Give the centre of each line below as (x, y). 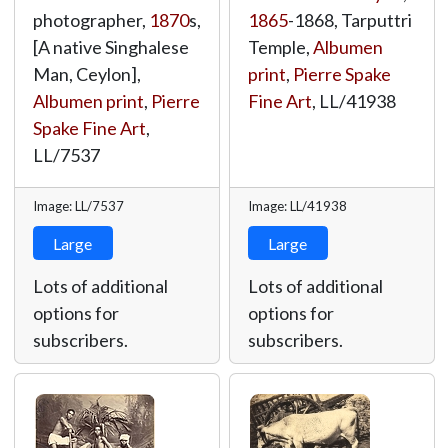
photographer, (90, 20)
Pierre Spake (341, 74)
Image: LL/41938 (297, 206)
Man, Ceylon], (86, 74)
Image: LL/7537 (78, 206)
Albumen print (88, 101)
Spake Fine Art (89, 128)
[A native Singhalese (110, 47)
